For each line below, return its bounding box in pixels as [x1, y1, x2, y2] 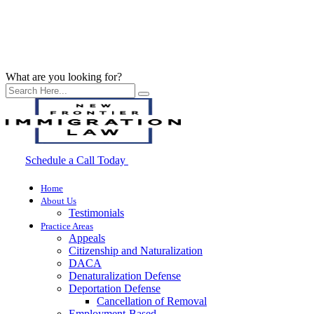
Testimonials [69, 207, 124, 219]
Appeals [69, 232, 105, 244]
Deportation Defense [69, 282, 161, 294]
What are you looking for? [6, 71, 122, 83]
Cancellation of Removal [97, 295, 207, 307]
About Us [41, 196, 76, 206]
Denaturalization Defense [69, 270, 181, 282]
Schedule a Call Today [25, 154, 128, 166]
